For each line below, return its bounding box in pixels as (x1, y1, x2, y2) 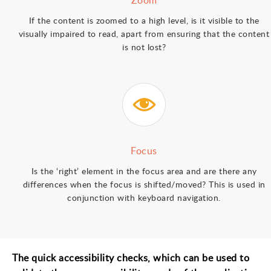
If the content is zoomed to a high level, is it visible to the (28, 15, 260, 26)
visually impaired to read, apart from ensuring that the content (18, 28, 270, 39)
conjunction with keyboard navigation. (67, 192, 221, 203)
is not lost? (122, 41, 166, 53)
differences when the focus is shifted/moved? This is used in (22, 178, 266, 190)
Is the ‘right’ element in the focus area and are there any (31, 165, 257, 177)
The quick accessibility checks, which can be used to (12, 251, 249, 264)
